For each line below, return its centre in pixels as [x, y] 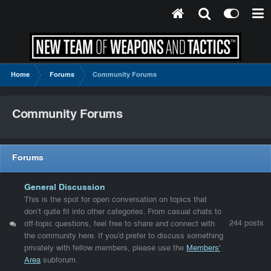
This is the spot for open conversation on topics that [116, 200]
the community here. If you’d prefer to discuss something [124, 236]
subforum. [59, 260]
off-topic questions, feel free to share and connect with [119, 224]
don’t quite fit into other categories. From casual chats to [123, 212]
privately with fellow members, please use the [105, 248]
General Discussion [65, 188]
